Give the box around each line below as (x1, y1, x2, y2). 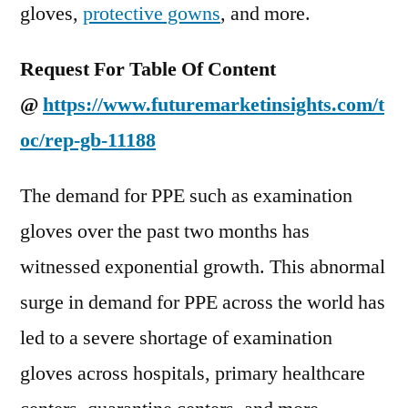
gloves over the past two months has (20, 219, 310, 244)
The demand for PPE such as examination (20, 183, 352, 209)
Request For (20, 56, 129, 82)
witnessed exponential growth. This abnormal (20, 254, 385, 280)
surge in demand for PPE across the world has (20, 290, 385, 315)
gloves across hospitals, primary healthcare (20, 361, 365, 386)
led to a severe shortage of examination (20, 325, 332, 351)
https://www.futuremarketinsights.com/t (43, 92, 384, 117)
